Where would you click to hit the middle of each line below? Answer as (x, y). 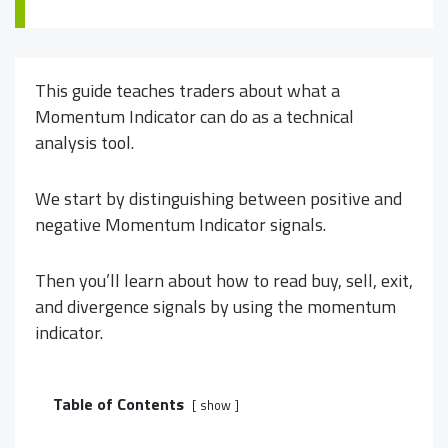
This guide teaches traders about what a (187, 90)
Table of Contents (118, 403)
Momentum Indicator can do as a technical (194, 116)
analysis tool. (84, 142)
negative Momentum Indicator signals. (180, 224)
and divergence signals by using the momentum (215, 306)
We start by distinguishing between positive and (218, 198)
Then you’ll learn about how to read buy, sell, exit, (224, 280)
